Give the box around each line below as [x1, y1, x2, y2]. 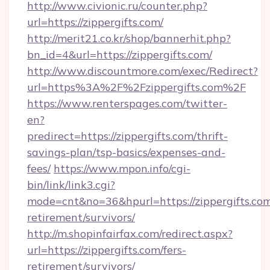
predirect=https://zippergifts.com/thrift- [27, 129, 228, 143]
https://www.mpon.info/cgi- [54, 162, 190, 175]
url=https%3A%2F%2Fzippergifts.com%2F [27, 80, 246, 94]
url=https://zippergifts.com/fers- [27, 243, 186, 257]
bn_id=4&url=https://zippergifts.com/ [27, 48, 212, 61]
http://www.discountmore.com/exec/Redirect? [27, 64, 258, 78]
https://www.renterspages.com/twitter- [27, 96, 227, 110]
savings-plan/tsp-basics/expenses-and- [27, 145, 225, 159]
